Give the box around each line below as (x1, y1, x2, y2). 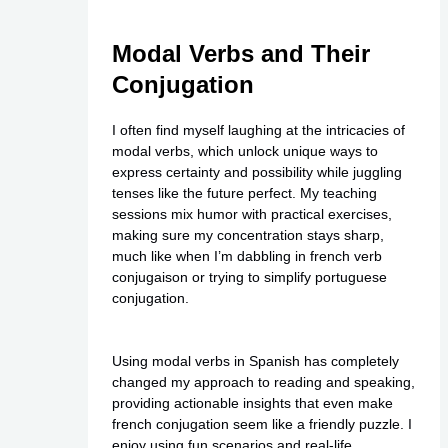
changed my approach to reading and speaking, (111, 374, 415, 391)
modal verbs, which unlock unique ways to (111, 142, 378, 159)
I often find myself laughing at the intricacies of (111, 121, 405, 138)
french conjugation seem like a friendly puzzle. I (111, 416, 412, 433)
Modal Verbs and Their (111, 39, 370, 67)
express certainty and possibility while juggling (111, 163, 402, 180)
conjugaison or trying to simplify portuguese (111, 268, 387, 285)
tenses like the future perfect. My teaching (111, 184, 377, 201)
